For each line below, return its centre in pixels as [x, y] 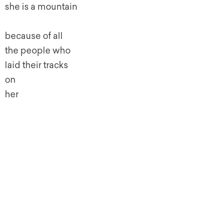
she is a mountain [41, 7]
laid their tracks [36, 65]
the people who [38, 50]
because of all [34, 36]
